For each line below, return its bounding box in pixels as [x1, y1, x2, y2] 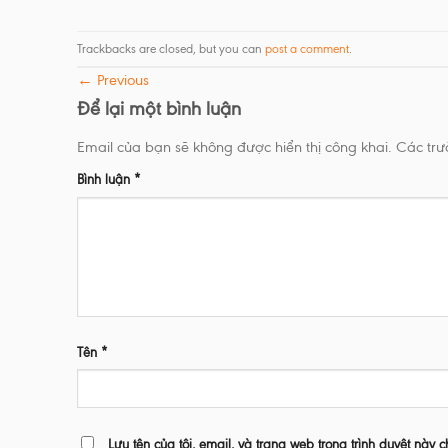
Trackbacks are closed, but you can [77, 41, 265, 56]
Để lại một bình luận [77, 97, 246, 121]
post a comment [265, 41, 349, 56]
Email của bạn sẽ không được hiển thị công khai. [77, 138, 392, 157]
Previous [93, 71, 149, 90]
